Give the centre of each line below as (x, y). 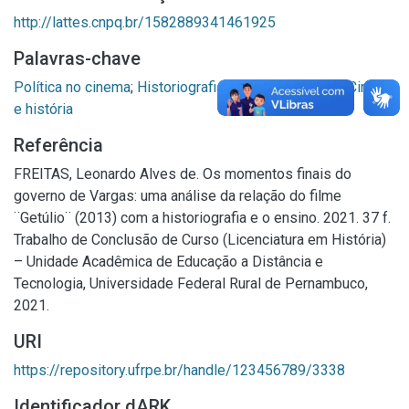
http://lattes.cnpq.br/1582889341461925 (145, 22)
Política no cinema (72, 87)
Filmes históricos (286, 87)
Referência (58, 145)
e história (43, 109)
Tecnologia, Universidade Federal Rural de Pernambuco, (191, 283)
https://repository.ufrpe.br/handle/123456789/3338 (179, 370)
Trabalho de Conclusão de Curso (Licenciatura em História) (200, 240)
